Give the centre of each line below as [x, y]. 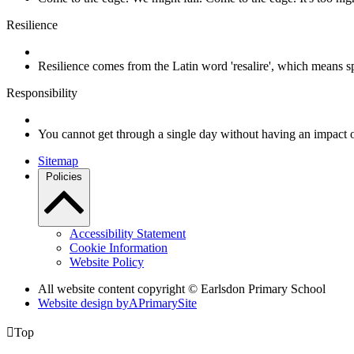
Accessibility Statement [128, 234]
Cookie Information [119, 248]
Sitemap [58, 161]
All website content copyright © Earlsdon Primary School [182, 289]
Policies [64, 177]
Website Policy [107, 262]
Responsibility [42, 93]
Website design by [83, 303]
